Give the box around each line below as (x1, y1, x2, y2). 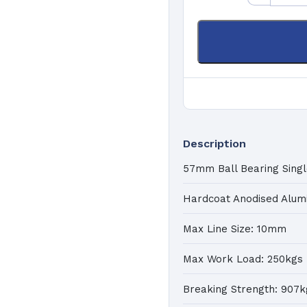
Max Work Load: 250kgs (183, 252, 304, 265)
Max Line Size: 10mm (183, 222, 287, 235)
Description (183, 136, 247, 150)
